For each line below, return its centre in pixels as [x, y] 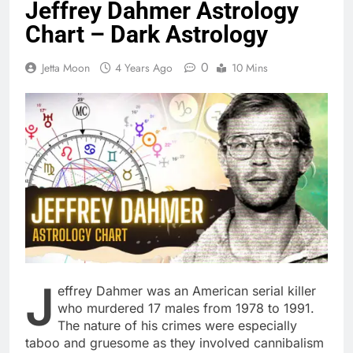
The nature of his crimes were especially [177, 325]
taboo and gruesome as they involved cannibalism [175, 342]
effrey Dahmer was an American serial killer [187, 290]
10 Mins [250, 67]
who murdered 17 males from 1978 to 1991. [186, 308]
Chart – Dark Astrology [147, 34]
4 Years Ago [144, 67]
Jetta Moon [66, 67]
